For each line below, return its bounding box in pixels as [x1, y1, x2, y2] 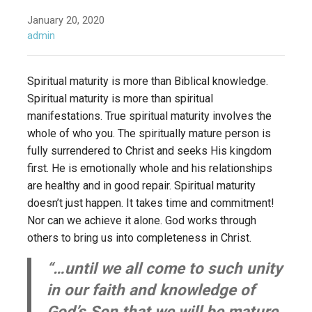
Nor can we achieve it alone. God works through [27, 214, 256, 228]
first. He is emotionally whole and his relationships [27, 162, 272, 175]
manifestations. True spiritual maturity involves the [27, 109, 272, 123]
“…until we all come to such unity [46, 259, 282, 278]
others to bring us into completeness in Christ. [27, 231, 251, 245]
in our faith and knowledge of [46, 281, 255, 299]
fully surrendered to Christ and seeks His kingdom [27, 144, 272, 158]
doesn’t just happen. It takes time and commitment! [27, 196, 274, 210]
